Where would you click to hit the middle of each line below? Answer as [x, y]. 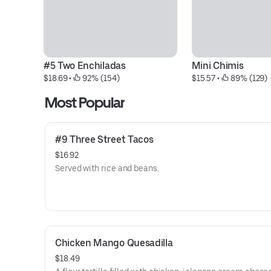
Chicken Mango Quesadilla [114, 243]
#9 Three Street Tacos [104, 139]
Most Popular [85, 103]
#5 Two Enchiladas [85, 66]
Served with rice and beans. [107, 168]
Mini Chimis [217, 66]
